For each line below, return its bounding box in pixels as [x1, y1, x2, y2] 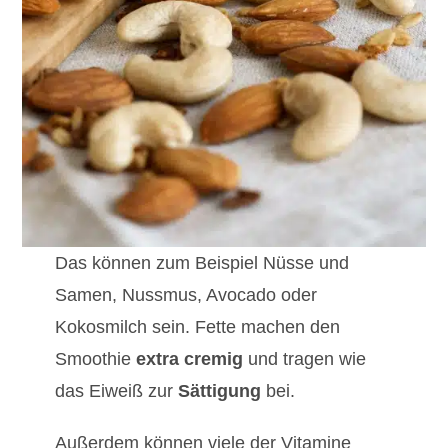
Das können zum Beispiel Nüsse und [54, 253, 349, 274]
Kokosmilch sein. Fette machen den [54, 317, 340, 338]
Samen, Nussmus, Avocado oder [54, 285, 317, 306]
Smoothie [54, 349, 136, 370]
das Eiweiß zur [54, 381, 178, 402]
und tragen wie [242, 349, 366, 370]
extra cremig [135, 349, 243, 370]
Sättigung [177, 381, 261, 402]
